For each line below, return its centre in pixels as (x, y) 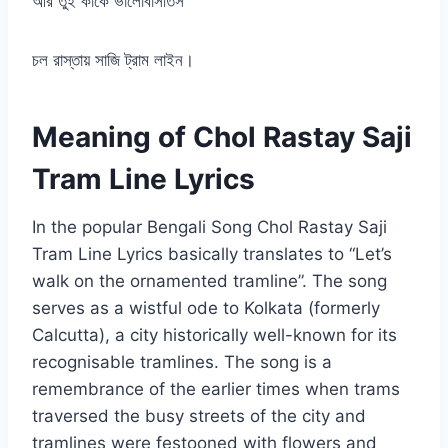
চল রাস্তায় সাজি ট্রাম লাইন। (115, 60)
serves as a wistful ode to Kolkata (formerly (206, 308)
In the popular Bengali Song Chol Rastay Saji (209, 227)
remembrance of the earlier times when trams (216, 389)
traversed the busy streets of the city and (199, 416)
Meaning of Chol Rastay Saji (222, 137)
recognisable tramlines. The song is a (182, 362)
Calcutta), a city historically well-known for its (214, 335)
